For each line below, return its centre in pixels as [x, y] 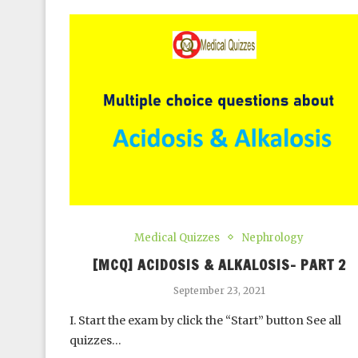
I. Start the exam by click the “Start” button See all [205, 320]
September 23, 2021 [219, 290]
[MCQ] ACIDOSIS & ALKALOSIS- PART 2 [219, 264]
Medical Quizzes [177, 237]
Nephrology [273, 237]
